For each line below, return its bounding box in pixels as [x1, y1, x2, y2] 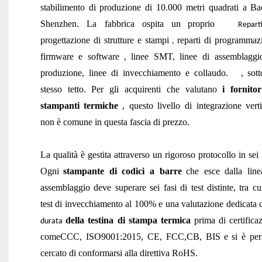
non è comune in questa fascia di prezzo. [40, 116, 189, 127]
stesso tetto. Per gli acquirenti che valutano [40, 84, 217, 94]
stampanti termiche [40, 100, 119, 111]
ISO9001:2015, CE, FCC [85, 231, 184, 242]
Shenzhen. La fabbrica [40, 18, 135, 29]
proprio [188, 18, 215, 29]
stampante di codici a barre [63, 166, 182, 176]
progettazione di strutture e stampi [40, 35, 170, 45]
